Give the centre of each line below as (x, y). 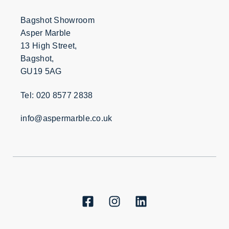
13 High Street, (49, 46)
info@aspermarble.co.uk (66, 118)
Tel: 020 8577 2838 (57, 95)
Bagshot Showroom (58, 20)
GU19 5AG (41, 72)
